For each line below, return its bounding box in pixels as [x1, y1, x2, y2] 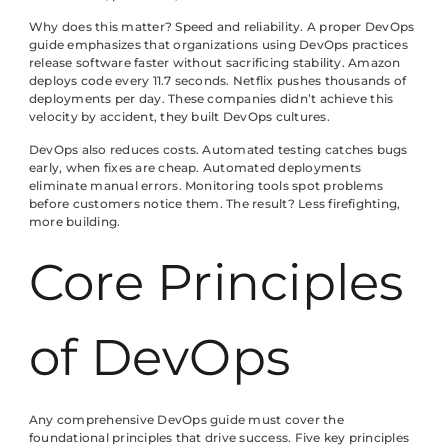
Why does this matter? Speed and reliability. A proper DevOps [29, 19, 415, 35]
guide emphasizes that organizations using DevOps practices [29, 37, 408, 53]
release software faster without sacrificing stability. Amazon [29, 55, 401, 71]
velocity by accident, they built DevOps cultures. [29, 109, 330, 125]
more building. [29, 213, 121, 229]
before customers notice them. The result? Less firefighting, [29, 195, 401, 211]
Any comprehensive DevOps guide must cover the [29, 412, 344, 428]
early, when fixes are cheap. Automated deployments [29, 159, 361, 175]
